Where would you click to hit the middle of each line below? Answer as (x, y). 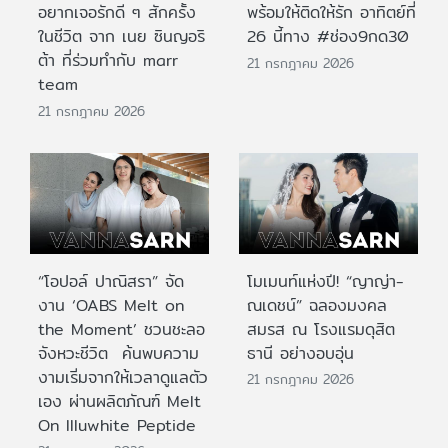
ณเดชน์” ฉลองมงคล (317, 305)
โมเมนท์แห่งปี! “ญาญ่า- (325, 281)
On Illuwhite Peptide (117, 425)
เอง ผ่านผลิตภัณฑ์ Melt (119, 401)
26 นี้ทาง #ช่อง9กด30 (328, 37)
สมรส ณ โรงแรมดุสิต (321, 329)
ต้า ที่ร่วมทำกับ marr (108, 61)
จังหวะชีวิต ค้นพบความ (118, 353)
